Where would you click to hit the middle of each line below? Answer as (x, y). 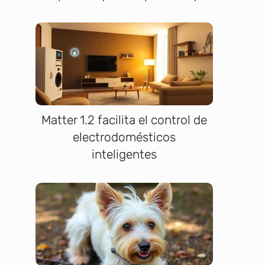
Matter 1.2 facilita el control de (124, 120)
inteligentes (124, 154)
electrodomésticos (124, 137)
